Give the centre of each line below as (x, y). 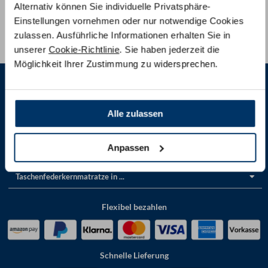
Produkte (31, 130)
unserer (31, 50)
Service (28, 153)
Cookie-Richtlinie (84, 50)
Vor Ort (91, 29)
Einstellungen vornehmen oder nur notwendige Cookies (129, 21)
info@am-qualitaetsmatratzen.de (156, 16)
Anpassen (128, 147)
